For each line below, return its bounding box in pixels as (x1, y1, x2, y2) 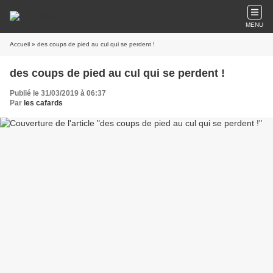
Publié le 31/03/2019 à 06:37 (10, 89, 106, 97)
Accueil (10, 41, 30, 48)
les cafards (24, 99, 63, 107)
